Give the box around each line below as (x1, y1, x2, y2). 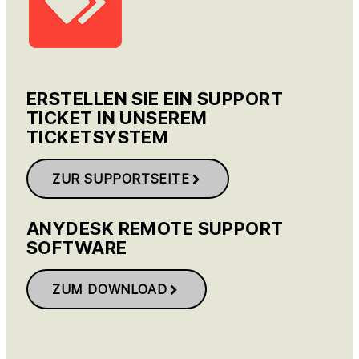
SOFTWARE (26, 237, 127, 258)
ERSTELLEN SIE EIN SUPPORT (26, 88, 284, 109)
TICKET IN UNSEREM (26, 107, 208, 128)
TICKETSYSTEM (26, 127, 169, 147)
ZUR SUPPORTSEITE (52, 171, 190, 187)
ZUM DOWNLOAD (52, 281, 167, 297)
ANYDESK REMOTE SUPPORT (26, 218, 284, 239)
